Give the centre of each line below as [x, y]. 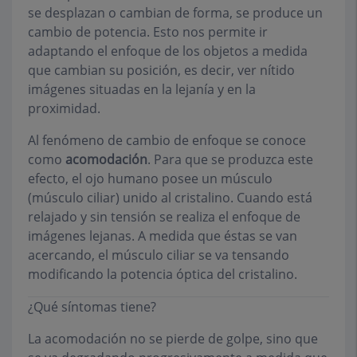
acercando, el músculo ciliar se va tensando [159, 255]
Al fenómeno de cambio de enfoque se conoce [167, 141]
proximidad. [64, 109]
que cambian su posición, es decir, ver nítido [161, 71]
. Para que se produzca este [230, 160]
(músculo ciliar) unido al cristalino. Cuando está [170, 198]
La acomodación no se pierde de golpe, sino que [173, 339]
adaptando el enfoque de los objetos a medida [168, 51]
